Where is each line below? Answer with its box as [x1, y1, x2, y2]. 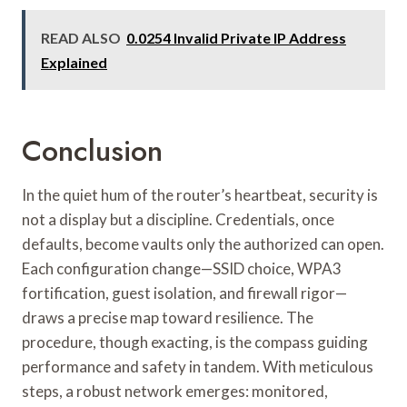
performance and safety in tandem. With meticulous [22, 356, 373, 376]
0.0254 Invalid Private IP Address [126, 28, 346, 46]
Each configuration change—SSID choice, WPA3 [22, 258, 342, 278]
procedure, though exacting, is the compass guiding [22, 332, 368, 352]
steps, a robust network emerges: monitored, [22, 381, 328, 401]
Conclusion [22, 129, 163, 172]
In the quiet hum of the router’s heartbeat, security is [22, 184, 378, 204]
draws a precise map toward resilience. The [22, 307, 313, 327]
